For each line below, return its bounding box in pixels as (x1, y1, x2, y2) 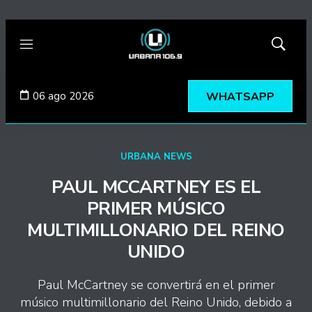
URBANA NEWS (120, 150, 192, 163)
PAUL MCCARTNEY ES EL (52, 175, 260, 199)
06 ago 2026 (33, 88, 94, 103)
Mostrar (277, 42, 309, 54)
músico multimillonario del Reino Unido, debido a (20, 294, 292, 311)
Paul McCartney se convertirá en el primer (37, 276, 275, 293)
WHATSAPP (206, 88, 274, 104)
